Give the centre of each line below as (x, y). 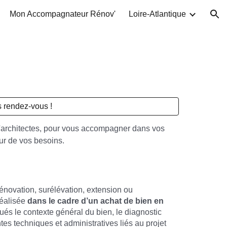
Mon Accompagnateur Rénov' (63, 14)
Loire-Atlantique (157, 14)
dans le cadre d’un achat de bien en (96, 201)
